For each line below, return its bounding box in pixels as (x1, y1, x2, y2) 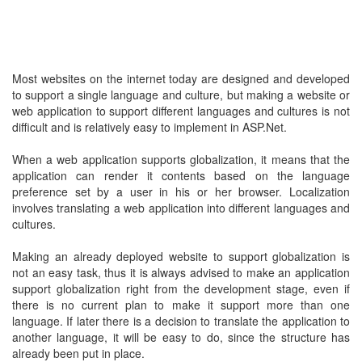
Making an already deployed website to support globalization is (12, 248, 350, 264)
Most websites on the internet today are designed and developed (12, 70, 350, 86)
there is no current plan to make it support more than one (12, 297, 350, 313)
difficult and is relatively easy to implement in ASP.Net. (12, 119, 287, 135)
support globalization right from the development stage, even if (12, 280, 350, 297)
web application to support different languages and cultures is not (12, 103, 350, 119)
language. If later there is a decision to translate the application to (12, 313, 350, 329)
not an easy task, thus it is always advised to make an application (12, 264, 350, 280)
